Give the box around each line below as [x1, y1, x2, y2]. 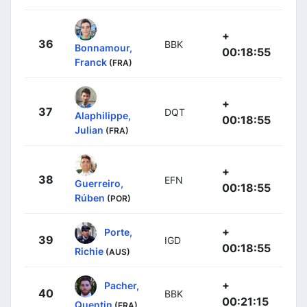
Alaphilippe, [75, 109, 131, 121]
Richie [75, 245, 103, 257]
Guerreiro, [75, 177, 123, 189]
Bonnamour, [75, 41, 132, 53]
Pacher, [104, 279, 139, 291]
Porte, [104, 225, 132, 238]
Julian [75, 123, 103, 136]
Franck [75, 56, 107, 68]
